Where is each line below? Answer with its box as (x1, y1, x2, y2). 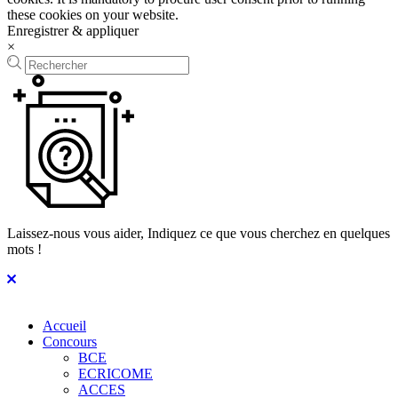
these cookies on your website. (7, 6, 179, 22)
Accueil (43, 317, 86, 333)
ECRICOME (78, 365, 153, 381)
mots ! (7, 241, 42, 257)
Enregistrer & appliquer (7, 22, 139, 38)
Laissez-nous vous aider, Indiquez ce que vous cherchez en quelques (7, 225, 390, 241)
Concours (43, 333, 97, 349)
